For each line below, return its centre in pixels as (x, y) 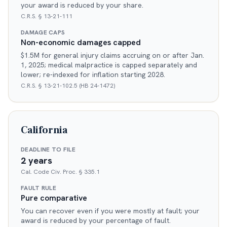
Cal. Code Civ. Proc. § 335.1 (60, 172)
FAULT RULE (39, 188)
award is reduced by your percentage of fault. (96, 221)
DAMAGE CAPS (43, 33)
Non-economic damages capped (81, 43)
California (44, 130)
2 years (36, 161)
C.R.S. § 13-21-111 (47, 16)
